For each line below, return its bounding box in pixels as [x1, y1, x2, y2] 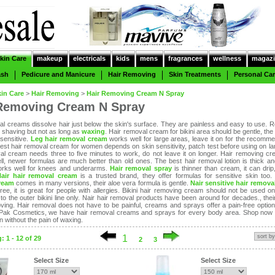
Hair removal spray [110, 165, 172, 172]
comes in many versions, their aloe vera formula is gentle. [14, 179, 188, 187]
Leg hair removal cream [30, 135, 107, 142]
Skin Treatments [169, 71, 221, 78]
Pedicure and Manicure [21, 71, 95, 78]
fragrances [168, 55, 203, 62]
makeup [37, 55, 63, 62]
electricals [73, 55, 106, 62]
